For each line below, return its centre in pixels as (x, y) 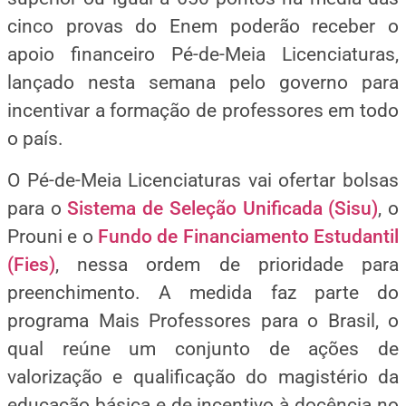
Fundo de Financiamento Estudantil (249, 236)
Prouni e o (50, 236)
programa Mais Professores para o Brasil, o (203, 320)
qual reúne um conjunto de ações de (203, 348)
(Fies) (31, 264)
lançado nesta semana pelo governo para (203, 83)
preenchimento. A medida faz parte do (203, 292)
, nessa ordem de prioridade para (227, 264)
